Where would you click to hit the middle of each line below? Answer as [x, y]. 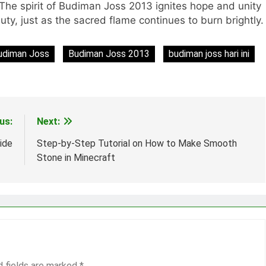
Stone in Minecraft [76, 157]
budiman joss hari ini [209, 53]
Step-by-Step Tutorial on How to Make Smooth [137, 143]
